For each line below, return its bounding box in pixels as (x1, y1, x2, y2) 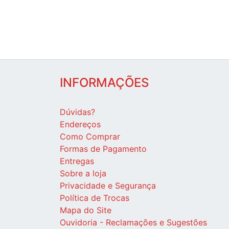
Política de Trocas (60, 193, 129, 203)
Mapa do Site (60, 205, 111, 216)
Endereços (60, 119, 101, 130)
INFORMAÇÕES (60, 75, 149, 90)
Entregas (60, 156, 94, 167)
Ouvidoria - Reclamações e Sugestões (60, 217, 207, 228)
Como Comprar (60, 131, 120, 142)
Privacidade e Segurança (60, 180, 156, 191)
